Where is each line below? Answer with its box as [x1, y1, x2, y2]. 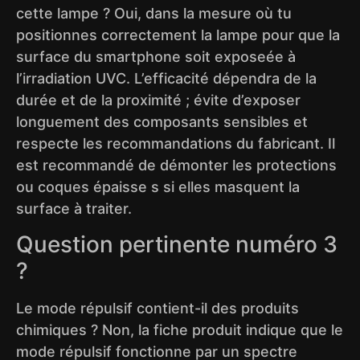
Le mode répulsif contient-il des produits [16, 299, 299, 317]
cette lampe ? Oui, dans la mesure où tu [16, 5, 292, 22]
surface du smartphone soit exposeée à [16, 48, 296, 66]
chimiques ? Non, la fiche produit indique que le [16, 321, 343, 338]
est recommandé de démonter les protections [16, 157, 337, 174]
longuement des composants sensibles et [16, 113, 308, 131]
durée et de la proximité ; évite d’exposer [16, 92, 301, 109]
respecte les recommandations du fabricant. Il [16, 135, 335, 153]
